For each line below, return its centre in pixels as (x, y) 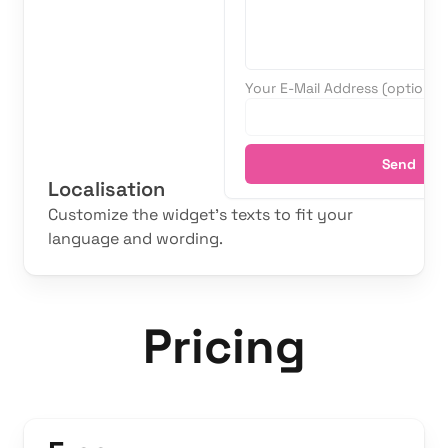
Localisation (106, 189)
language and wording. (135, 239)
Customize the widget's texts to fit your (200, 215)
